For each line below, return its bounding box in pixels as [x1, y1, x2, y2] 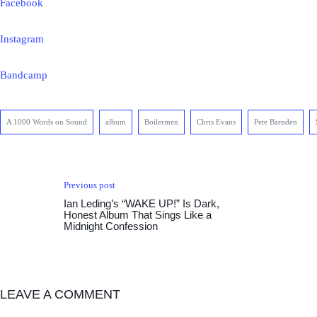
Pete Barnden [254, 117, 297, 126]
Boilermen [144, 117, 178, 126]
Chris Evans [197, 117, 236, 126]
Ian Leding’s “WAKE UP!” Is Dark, [64, 197, 219, 209]
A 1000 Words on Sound [6, 117, 87, 126]
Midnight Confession [64, 220, 158, 232]
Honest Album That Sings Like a [64, 209, 212, 221]
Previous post [64, 180, 115, 190]
